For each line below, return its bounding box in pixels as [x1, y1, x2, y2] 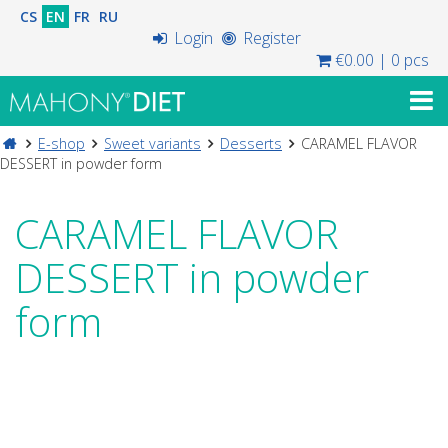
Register [238, 27, 301, 49]
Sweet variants [104, 134, 201, 153]
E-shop [38, 134, 85, 153]
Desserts [220, 134, 282, 153]
